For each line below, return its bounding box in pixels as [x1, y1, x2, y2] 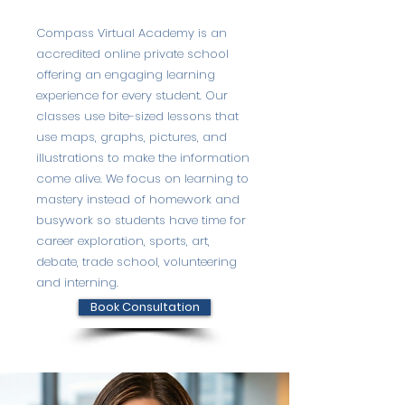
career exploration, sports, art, [36, 232, 210, 250]
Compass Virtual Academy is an [36, 24, 227, 42]
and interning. [36, 274, 118, 291]
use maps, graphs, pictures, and [36, 128, 227, 146]
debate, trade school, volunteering [36, 253, 237, 270]
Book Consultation [89, 298, 200, 316]
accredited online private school [36, 45, 229, 62]
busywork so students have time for [36, 212, 246, 229]
